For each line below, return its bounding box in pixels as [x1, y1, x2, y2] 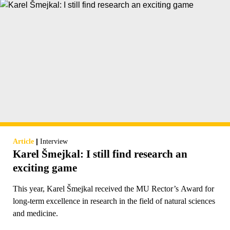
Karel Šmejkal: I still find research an [13, 148, 187, 161]
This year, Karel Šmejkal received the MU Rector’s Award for [13, 184, 214, 194]
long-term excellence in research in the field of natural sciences [13, 197, 215, 206]
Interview [40, 138, 68, 146]
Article [13, 138, 34, 146]
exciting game [13, 162, 77, 175]
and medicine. [13, 209, 58, 218]
